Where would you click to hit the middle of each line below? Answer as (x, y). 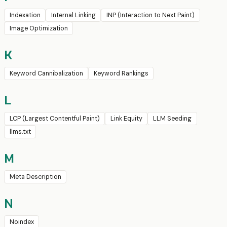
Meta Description (35, 177)
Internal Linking (73, 15)
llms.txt (20, 132)
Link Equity (126, 119)
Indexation (25, 15)
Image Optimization (39, 29)
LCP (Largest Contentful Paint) (54, 119)
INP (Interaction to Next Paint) (150, 15)
